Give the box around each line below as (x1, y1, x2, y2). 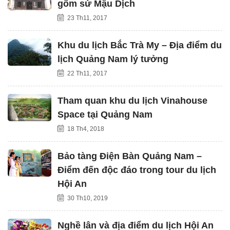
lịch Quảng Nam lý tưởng (57, 53, 168, 64)
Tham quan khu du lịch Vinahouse (57, 95, 207, 106)
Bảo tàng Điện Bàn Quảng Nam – (57, 150, 202, 161)
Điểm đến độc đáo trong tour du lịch (57, 164, 216, 175)
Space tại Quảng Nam (57, 109, 152, 120)
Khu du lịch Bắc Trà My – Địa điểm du (57, 40, 222, 50)
